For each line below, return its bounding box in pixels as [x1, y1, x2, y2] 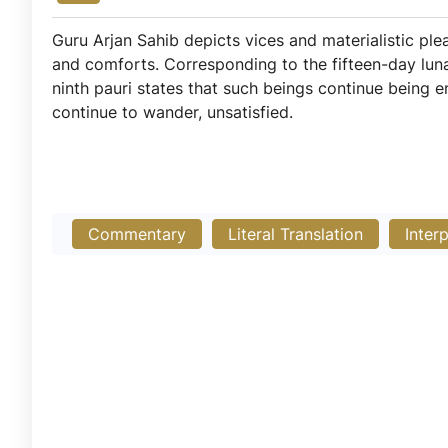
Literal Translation [228, 224, 363, 244]
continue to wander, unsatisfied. [52, 102, 293, 122]
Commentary [88, 224, 186, 244]
